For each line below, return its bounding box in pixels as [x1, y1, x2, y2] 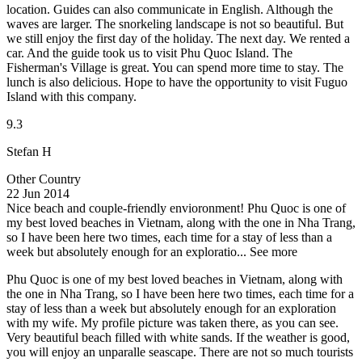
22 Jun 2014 [6, 186, 69, 200]
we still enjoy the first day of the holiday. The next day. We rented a [6, 31, 350, 45]
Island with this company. [6, 89, 137, 103]
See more [250, 244, 297, 259]
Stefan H [6, 144, 52, 158]
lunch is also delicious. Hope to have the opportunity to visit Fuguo [6, 74, 347, 89]
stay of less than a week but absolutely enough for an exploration [6, 301, 336, 315]
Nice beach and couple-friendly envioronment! [6, 200, 244, 215]
